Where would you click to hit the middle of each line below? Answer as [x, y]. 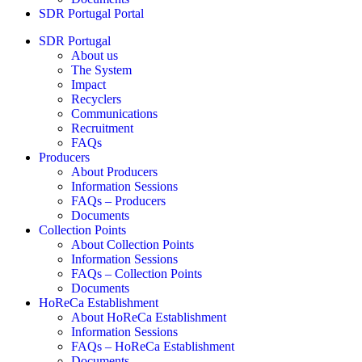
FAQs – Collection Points [137, 274]
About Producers [114, 172]
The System [101, 70]
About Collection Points [133, 244]
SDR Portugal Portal [91, 13]
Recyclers [96, 99]
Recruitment [102, 128]
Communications [114, 114]
